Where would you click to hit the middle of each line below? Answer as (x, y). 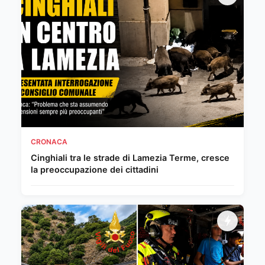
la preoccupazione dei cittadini (95, 169)
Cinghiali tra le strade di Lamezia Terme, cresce (130, 157)
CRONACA (49, 141)
